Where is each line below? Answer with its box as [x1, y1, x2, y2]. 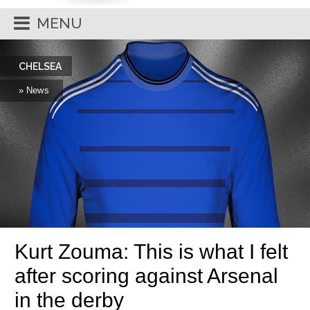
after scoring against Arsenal [15, 264, 278, 287]
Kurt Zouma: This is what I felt [15, 240, 288, 263]
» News [19, 85, 49, 95]
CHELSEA [19, 61, 62, 72]
